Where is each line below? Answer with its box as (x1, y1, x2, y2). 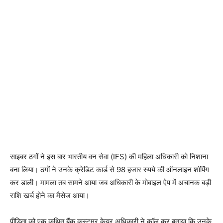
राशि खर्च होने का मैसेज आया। (10, 190, 90, 200)
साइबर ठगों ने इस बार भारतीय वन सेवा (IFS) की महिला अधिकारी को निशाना (10, 151, 208, 161)
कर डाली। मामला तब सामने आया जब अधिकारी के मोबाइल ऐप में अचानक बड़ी (10, 177, 211, 187)
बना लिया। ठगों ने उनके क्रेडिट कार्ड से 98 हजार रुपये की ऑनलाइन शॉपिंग (10, 164, 209, 174)
